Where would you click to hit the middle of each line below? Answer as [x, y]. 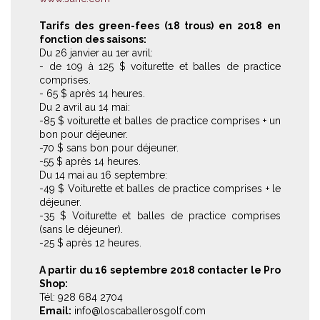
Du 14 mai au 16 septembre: [103, 175]
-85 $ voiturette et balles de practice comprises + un [160, 120]
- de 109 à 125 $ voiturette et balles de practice [160, 66]
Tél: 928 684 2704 [81, 297]
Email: [55, 310]
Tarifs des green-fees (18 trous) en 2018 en [160, 25]
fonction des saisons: [93, 39]
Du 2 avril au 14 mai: [85, 107]
